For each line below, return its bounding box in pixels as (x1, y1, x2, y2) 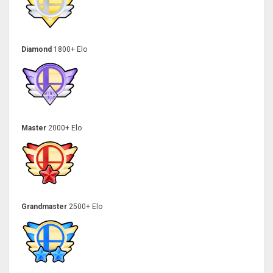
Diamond (21, 44, 54, 54)
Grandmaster (21, 202, 69, 211)
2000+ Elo (48, 123, 82, 132)
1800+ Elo (54, 44, 87, 54)
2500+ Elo (69, 202, 102, 211)
